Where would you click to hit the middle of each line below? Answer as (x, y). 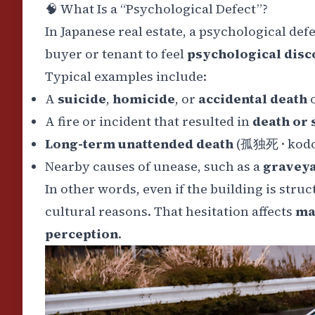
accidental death (253, 98)
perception (82, 233)
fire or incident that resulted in (155, 121)
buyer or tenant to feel (116, 53)
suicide (82, 98)
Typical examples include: (126, 76)
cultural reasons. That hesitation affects (170, 211)
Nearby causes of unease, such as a (153, 166)
